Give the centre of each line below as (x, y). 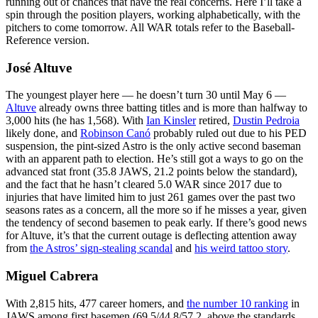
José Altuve (39, 67)
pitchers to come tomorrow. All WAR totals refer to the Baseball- (150, 27)
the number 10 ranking (237, 303)
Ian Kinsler (171, 121)
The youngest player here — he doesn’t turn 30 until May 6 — (146, 95)
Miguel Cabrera (52, 276)
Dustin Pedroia (266, 121)
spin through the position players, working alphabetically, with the (153, 14)
